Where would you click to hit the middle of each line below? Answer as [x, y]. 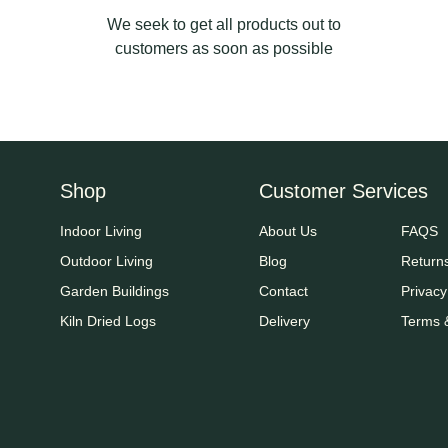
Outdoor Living [107, 260]
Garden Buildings [115, 290]
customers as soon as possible [223, 48]
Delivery [285, 320]
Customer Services [344, 190]
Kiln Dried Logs [108, 320]
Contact [284, 290]
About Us [288, 230]
